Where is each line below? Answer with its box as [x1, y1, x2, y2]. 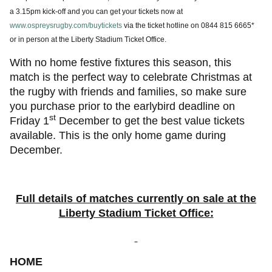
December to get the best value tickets [56, 115, 245, 127]
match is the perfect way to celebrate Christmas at [10, 71, 252, 83]
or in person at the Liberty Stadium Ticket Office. [10, 35, 166, 44]
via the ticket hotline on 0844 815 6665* [122, 21, 254, 30]
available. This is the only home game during [10, 129, 226, 141]
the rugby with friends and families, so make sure [10, 86, 246, 98]
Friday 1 [10, 115, 49, 127]
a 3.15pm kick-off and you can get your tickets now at [10, 7, 183, 16]
